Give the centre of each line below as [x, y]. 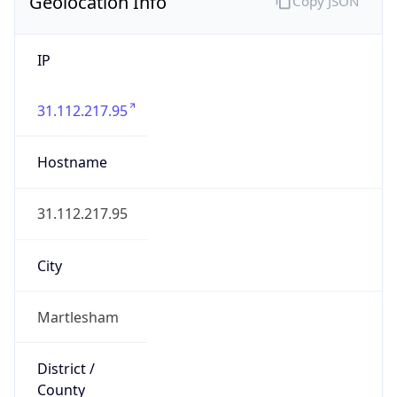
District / [66, 369]
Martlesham [78, 317]
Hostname [72, 163]
